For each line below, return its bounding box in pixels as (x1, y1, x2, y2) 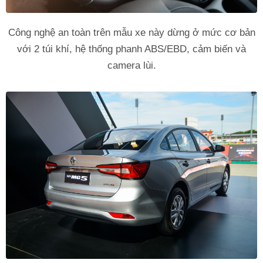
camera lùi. (107, 60, 156, 71)
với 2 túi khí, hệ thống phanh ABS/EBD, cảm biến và (17, 43, 246, 55)
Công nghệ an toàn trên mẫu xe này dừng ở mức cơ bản (8, 27, 255, 38)
